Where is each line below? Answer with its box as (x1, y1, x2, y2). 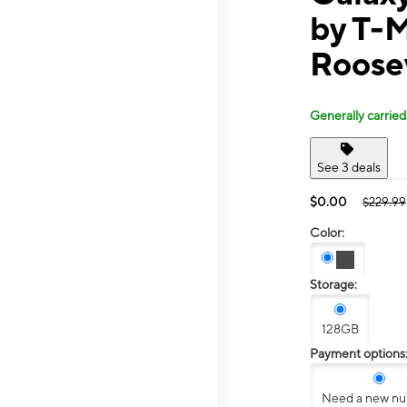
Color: (310, 224, 344, 240)
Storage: (310, 277, 357, 293)
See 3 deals (317, 159, 381, 174)
